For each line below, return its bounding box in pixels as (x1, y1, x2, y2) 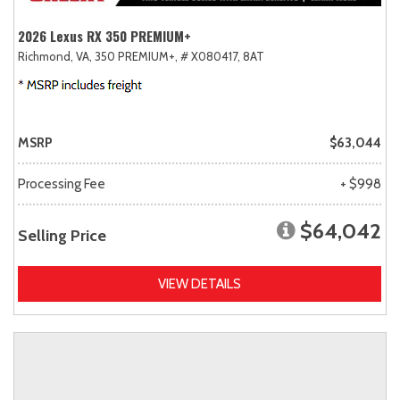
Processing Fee (18, 175, 105, 192)
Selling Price (18, 225, 106, 246)
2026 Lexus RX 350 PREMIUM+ (18, 25, 191, 46)
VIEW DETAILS (158, 275, 241, 292)
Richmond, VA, (18, 48, 92, 63)
